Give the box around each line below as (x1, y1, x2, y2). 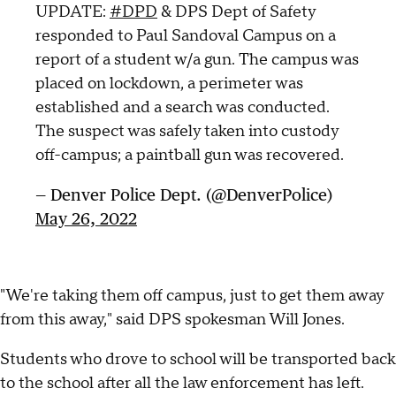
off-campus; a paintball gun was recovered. (35, 145, 344, 166)
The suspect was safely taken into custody (35, 121, 339, 142)
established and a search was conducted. (35, 97, 330, 118)
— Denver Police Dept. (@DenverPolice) (35, 185, 332, 205)
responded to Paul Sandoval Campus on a (35, 26, 336, 47)
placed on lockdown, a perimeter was (35, 73, 303, 95)
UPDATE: (35, 2, 110, 23)
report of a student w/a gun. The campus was (35, 49, 359, 71)
